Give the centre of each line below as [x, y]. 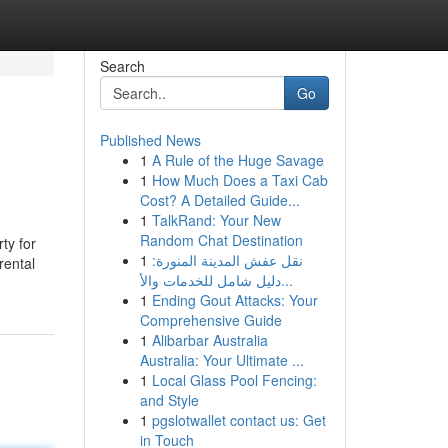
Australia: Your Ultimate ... [221, 360]
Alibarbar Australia [209, 340]
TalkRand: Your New [216, 220]
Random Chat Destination [221, 240]
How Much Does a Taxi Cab [239, 180]
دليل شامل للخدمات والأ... [286, 280]
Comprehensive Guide [210, 320]
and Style [169, 400]
